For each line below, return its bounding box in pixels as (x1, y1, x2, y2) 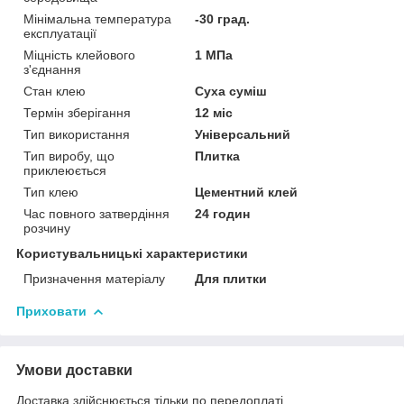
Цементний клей (195, 184, 298, 199)
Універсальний (195, 126, 291, 142)
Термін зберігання (23, 105, 131, 120)
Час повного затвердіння (23, 206, 170, 221)
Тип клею (23, 184, 78, 199)
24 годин (195, 206, 251, 221)
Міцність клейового (23, 47, 135, 62)
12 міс (195, 105, 234, 120)
